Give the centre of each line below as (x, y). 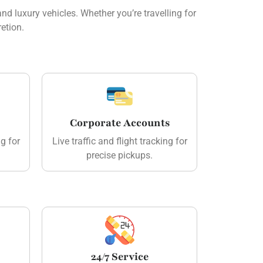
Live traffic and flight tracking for (119, 141)
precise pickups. (119, 155)
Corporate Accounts (119, 122)
